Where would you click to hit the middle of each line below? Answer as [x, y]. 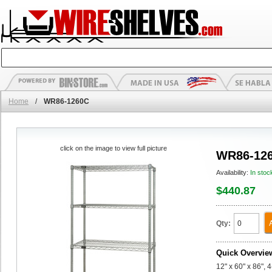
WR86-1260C [66, 101]
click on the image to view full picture [113, 148]
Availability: [233, 172]
